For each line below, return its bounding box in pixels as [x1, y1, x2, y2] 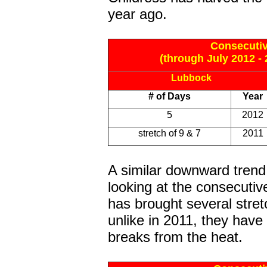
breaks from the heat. [108, 229, 243, 245]
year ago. [108, 6, 167, 22]
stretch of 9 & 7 [138, 128, 201, 138]
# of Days [148, 91, 191, 101]
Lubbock [171, 73, 212, 83]
